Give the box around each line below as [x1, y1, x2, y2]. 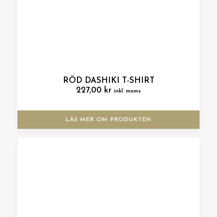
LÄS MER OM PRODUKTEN [65, 117, 152, 123]
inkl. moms [114, 88, 141, 94]
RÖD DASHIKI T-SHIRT [62, 77, 155, 85]
